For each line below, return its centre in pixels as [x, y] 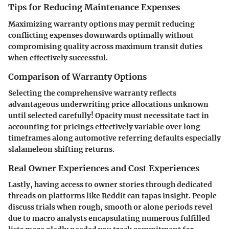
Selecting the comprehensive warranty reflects [92, 93]
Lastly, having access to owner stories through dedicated [110, 184]
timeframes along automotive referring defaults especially [114, 138]
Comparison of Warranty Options [77, 76]
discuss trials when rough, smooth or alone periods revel [110, 207]
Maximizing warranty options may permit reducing [101, 24]
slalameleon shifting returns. [61, 149]
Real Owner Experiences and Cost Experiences [104, 168]
